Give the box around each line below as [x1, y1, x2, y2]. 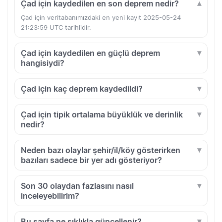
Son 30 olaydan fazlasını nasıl [21, 181, 134, 191]
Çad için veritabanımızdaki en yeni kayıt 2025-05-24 [21, 13, 181, 22]
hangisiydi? [21, 58, 64, 68]
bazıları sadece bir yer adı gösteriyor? [21, 155, 162, 166]
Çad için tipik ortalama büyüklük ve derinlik [21, 110, 183, 120]
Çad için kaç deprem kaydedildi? [21, 84, 143, 94]
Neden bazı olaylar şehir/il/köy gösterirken [21, 145, 180, 156]
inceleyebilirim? [21, 191, 79, 201]
